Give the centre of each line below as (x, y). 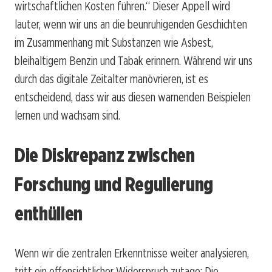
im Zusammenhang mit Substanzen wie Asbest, (114, 43)
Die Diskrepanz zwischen (105, 155)
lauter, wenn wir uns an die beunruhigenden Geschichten (131, 25)
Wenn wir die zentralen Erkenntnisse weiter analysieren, (132, 253)
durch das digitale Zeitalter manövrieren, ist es (111, 79)
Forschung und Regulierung (114, 184)
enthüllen (49, 213)
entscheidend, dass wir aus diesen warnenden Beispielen (133, 97)
